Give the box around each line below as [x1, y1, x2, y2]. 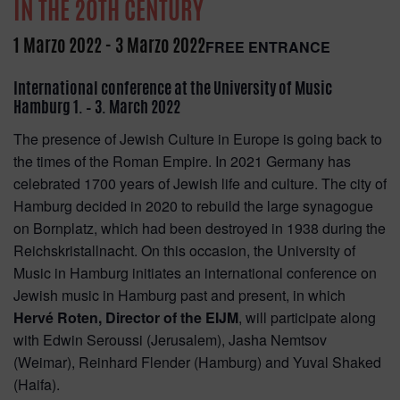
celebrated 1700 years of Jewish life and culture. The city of [13, 172, 387, 194]
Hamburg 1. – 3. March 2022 [13, 95, 180, 118]
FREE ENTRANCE [205, 37, 330, 58]
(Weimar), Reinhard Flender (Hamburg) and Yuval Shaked [13, 351, 381, 372]
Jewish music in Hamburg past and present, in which [13, 284, 346, 305]
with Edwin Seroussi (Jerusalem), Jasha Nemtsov [13, 329, 327, 350]
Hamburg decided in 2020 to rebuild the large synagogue [13, 195, 373, 216]
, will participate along [238, 306, 376, 328]
